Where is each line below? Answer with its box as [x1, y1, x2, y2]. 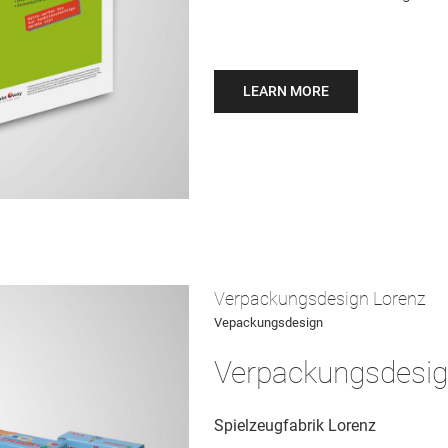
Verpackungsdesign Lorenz [214, 288, 426, 309]
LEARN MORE [243, 83, 329, 100]
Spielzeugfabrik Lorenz [214, 416, 376, 436]
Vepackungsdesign [214, 315, 323, 330]
